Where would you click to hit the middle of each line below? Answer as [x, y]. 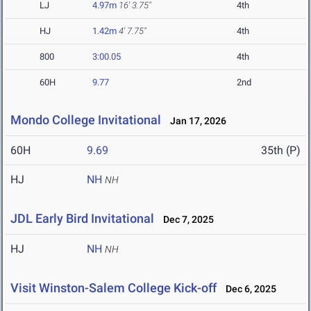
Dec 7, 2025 [185, 220]
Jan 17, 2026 [195, 121]
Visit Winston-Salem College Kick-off [114, 288]
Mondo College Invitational [86, 120]
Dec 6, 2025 [248, 289]
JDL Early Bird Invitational [82, 219]
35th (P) [281, 151]
